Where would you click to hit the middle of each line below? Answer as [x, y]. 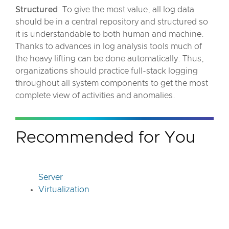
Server [51, 177]
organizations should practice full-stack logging [107, 71]
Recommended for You [105, 138]
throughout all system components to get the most [112, 83]
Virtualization [64, 190]
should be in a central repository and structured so [112, 22]
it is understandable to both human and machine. [110, 34]
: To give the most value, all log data [126, 10]
